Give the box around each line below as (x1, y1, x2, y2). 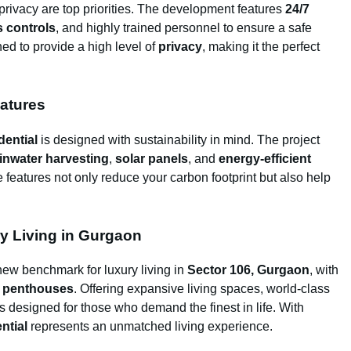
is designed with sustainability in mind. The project (38, 132, 320, 147)
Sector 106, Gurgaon (187, 263, 309, 277)
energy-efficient (219, 151, 311, 165)
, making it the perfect (202, 39, 320, 53)
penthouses (2, 282, 74, 296)
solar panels (115, 151, 188, 165)
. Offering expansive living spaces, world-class (74, 282, 330, 296)
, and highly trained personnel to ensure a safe (56, 20, 312, 34)
